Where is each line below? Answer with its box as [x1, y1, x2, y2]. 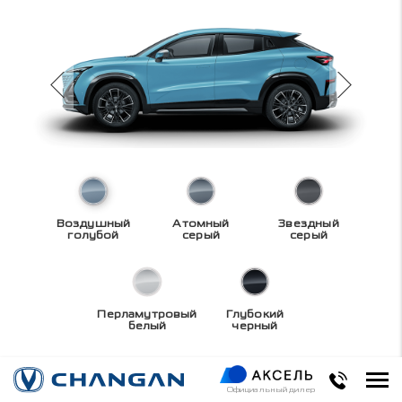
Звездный [278, 216, 339, 230]
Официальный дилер [226, 385, 315, 394]
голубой [67, 228, 119, 241]
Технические [108, 364, 294, 398]
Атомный [172, 216, 230, 230]
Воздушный [56, 216, 131, 230]
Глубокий [225, 307, 284, 320]
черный [232, 319, 278, 332]
